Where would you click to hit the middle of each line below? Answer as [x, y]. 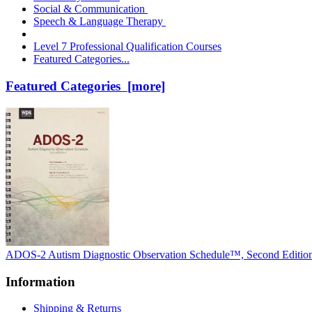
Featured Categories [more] [85, 86]
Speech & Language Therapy [98, 22]
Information [40, 281]
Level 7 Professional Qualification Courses [127, 47]
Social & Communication [91, 9]
